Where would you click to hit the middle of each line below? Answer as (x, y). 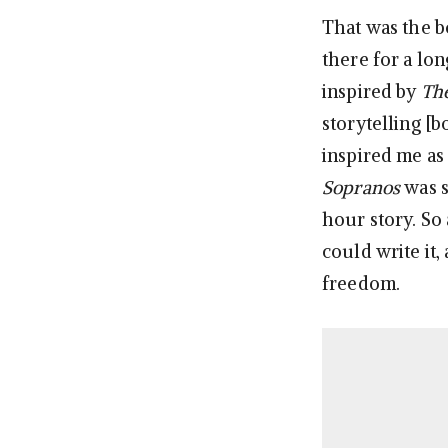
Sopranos (361, 187)
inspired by (371, 91)
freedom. (361, 283)
